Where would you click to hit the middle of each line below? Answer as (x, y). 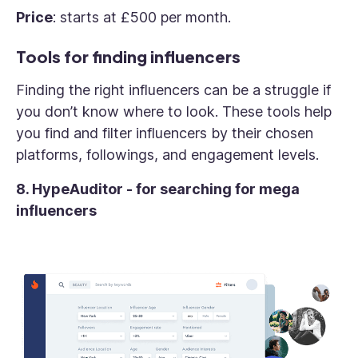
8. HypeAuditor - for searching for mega (158, 189)
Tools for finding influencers (128, 57)
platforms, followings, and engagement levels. (169, 155)
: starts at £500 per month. (144, 18)
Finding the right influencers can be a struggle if (173, 90)
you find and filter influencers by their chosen (165, 133)
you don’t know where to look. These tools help (174, 112)
